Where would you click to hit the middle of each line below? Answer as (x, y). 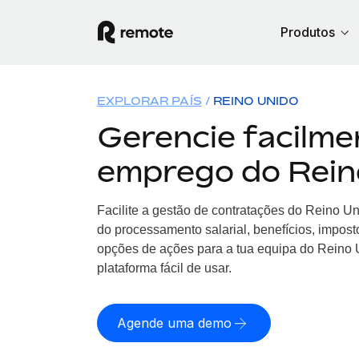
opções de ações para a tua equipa (198, 249)
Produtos (308, 32)
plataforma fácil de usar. (164, 268)
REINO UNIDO (256, 101)
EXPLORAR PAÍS (149, 101)
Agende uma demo (174, 323)
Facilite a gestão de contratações (192, 210)
